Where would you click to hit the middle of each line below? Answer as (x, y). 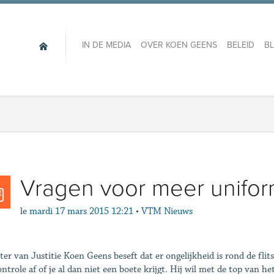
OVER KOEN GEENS (179, 45)
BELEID (240, 45)
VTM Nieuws (167, 211)
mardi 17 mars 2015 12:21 (81, 211)
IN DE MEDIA (106, 45)
